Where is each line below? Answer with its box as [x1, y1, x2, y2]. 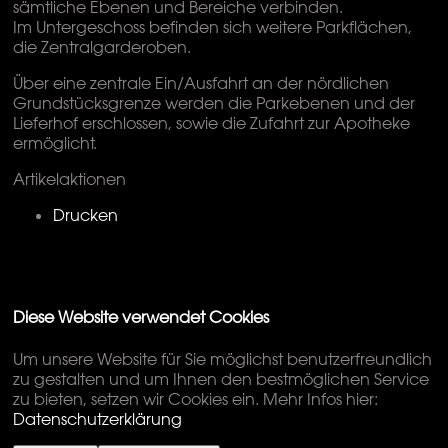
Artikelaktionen [13, 169, 127, 190]
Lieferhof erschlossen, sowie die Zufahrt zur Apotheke [13, 113, 411, 134]
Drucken [53, 205, 119, 226]
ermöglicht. [13, 133, 98, 154]
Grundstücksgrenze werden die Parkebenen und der [13, 93, 416, 114]
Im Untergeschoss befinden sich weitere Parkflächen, [13, 17, 413, 38]
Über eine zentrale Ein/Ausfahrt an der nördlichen [13, 73, 390, 94]
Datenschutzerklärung [13, 408, 183, 429]
